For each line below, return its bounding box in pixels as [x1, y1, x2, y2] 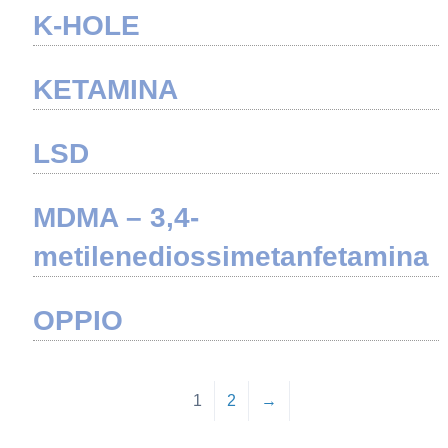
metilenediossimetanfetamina [32, 240, 429, 272]
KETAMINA [32, 73, 178, 105]
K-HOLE [32, 9, 140, 41]
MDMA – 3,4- [32, 201, 199, 233]
